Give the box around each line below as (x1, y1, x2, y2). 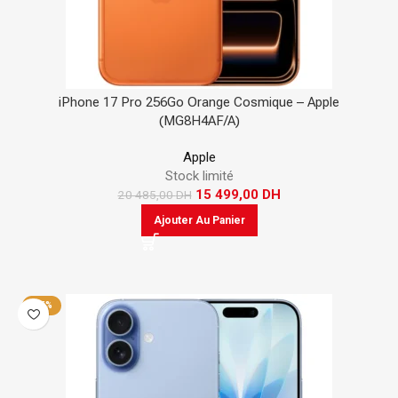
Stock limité (164, 168, 234, 184)
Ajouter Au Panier (153, 214, 245, 227)
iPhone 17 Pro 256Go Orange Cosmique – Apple (59, 94, 339, 110)
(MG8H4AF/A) (158, 113, 240, 129)
